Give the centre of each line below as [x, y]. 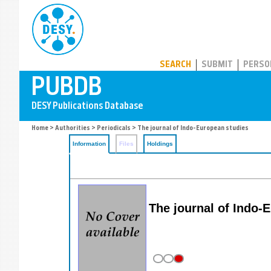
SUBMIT [217, 65]
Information [89, 144]
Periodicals [114, 129]
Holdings [160, 144]
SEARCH [175, 65]
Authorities [73, 129]
